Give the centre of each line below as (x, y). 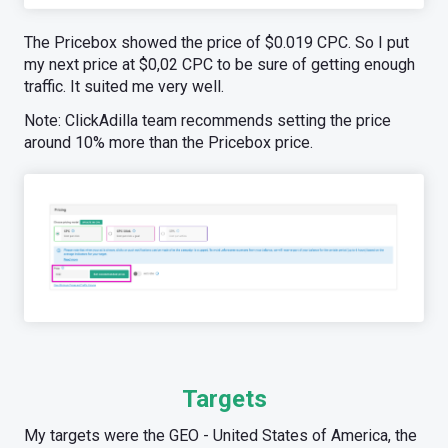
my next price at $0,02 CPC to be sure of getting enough (219, 65)
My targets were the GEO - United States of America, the (220, 436)
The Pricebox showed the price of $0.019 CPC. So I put (216, 43)
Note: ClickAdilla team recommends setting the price (207, 121)
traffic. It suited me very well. (124, 87)
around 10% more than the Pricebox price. (168, 143)
